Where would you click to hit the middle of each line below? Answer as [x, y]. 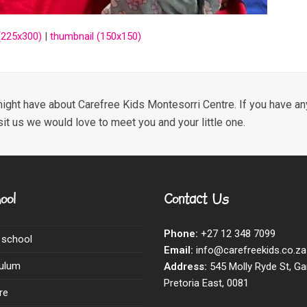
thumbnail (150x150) [96, 36]
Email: [179, 250]
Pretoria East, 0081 [206, 283]
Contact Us [196, 199]
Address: [185, 267]
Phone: [181, 234]
